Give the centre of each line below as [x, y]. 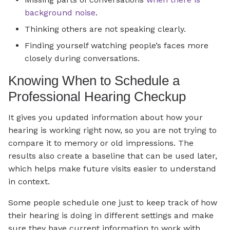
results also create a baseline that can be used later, [113, 156]
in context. [29, 181]
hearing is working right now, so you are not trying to [112, 130]
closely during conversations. [82, 59]
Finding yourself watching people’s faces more [117, 46]
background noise [60, 13]
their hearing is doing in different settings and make [111, 215]
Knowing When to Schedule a [94, 81]
